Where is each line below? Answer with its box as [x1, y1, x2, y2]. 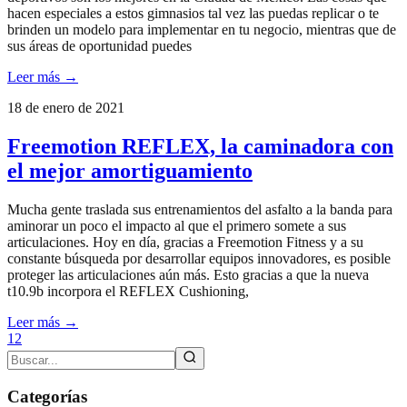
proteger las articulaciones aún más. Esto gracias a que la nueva [7, 267, 369, 283]
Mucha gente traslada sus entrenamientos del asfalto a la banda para [7, 202, 392, 218]
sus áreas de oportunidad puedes [7, 38, 192, 55]
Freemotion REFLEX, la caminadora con [7, 134, 393, 159]
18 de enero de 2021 [7, 100, 124, 116]
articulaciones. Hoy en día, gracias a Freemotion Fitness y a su [7, 234, 363, 251]
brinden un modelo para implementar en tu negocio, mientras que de [7, 22, 396, 38]
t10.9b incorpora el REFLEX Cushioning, [7, 283, 249, 300]
